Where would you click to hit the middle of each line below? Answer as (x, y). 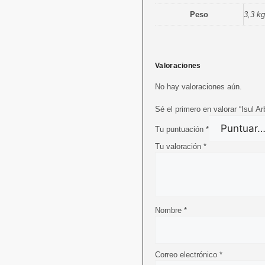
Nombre (169, 210)
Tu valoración (179, 146)
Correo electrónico (187, 254)
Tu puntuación (180, 129)
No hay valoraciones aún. (198, 87)
